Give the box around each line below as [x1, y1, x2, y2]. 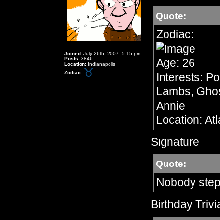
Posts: [64, 56, 80, 61]
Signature [151, 136, 199, 148]
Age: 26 [156, 56, 195, 69]
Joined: [64, 51, 82, 56]
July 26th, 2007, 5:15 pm [82, 51, 140, 56]
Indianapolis [86, 61, 115, 67]
